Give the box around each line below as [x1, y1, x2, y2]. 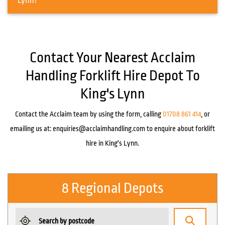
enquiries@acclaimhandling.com [53, 125, 145, 133]
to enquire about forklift [145, 125, 215, 133]
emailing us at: [10, 125, 53, 133]
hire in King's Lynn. [86, 139, 139, 148]
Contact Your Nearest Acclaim [30, 50, 195, 66]
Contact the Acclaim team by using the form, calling [15, 110, 163, 119]
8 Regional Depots [62, 180, 163, 197]
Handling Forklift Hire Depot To [25, 68, 200, 84]
